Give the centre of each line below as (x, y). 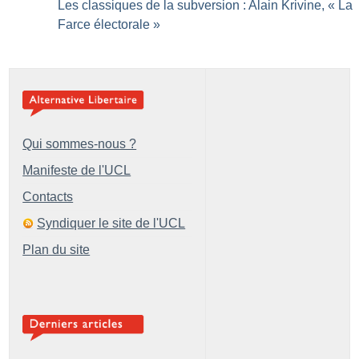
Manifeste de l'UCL (77, 170)
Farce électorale (104, 24)
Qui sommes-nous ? (80, 143)
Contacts (48, 196)
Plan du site (56, 249)
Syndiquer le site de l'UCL (111, 223)
